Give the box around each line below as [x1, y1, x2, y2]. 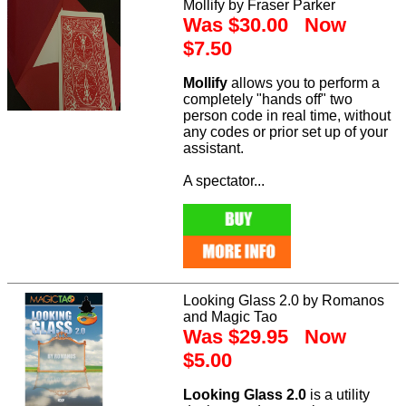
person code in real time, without [183, 107, 391, 123]
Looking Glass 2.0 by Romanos [183, 292, 385, 308]
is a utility [306, 386, 371, 402]
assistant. [183, 140, 245, 156]
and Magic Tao [183, 308, 278, 324]
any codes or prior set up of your [183, 123, 389, 140]
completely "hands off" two [183, 91, 353, 107]
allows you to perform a [227, 74, 381, 91]
